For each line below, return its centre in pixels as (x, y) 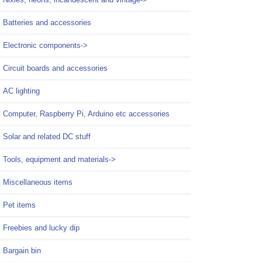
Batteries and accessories (47, 22)
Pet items (19, 205)
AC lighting (21, 91)
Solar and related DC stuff (47, 136)
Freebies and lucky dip (41, 227)
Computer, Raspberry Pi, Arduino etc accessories (86, 113)
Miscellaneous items (38, 182)
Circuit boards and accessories (55, 68)
